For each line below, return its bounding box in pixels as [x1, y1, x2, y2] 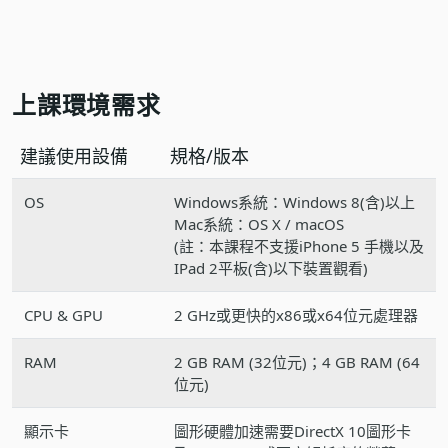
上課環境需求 [12, 87, 161, 121]
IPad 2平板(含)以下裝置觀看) [174, 257, 368, 278]
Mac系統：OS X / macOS [174, 213, 344, 234]
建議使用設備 [20, 143, 128, 168]
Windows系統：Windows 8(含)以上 [174, 191, 415, 212]
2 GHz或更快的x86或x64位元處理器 [174, 304, 418, 325]
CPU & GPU [24, 304, 103, 325]
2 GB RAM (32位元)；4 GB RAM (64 [174, 351, 420, 372]
